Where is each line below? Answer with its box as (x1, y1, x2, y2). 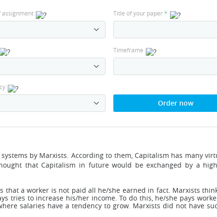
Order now (157, 98, 193, 108)
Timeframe (113, 46, 143, 54)
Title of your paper (113, 9, 164, 17)
